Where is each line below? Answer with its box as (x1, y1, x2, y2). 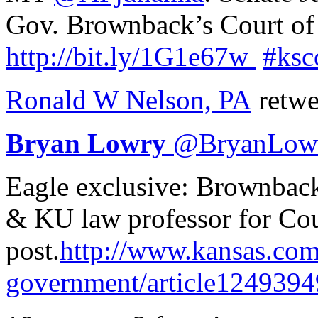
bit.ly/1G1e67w (73, 40, 248, 72)
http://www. (60, 234, 192, 265)
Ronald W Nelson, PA (6, 84, 251, 115)
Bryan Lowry (6, 127, 166, 158)
